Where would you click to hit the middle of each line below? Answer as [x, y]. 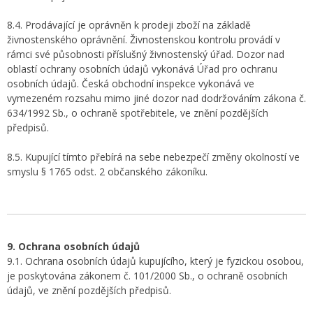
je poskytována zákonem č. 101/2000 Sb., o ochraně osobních [147, 276]
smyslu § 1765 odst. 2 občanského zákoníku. [107, 172]
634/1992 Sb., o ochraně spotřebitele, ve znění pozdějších [138, 113]
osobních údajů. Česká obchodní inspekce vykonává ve [131, 83]
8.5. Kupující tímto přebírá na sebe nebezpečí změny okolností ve [153, 157]
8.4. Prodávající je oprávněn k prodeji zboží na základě [129, 25]
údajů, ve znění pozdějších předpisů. [89, 290]
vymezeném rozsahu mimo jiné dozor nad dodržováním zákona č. [156, 98]
